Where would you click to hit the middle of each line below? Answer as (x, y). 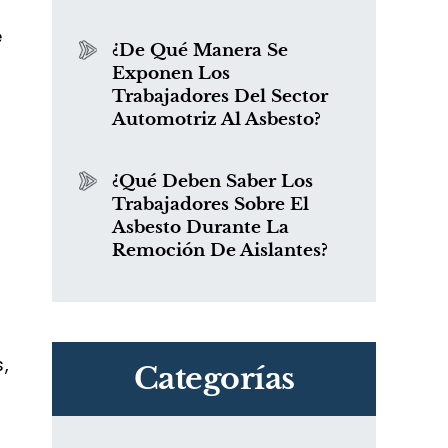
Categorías (214, 378)
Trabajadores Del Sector (220, 96)
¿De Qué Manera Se (200, 50)
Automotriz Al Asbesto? (216, 119)
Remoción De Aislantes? (220, 250)
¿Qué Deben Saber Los (212, 181)
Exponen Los (171, 73)
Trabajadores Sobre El (210, 204)
